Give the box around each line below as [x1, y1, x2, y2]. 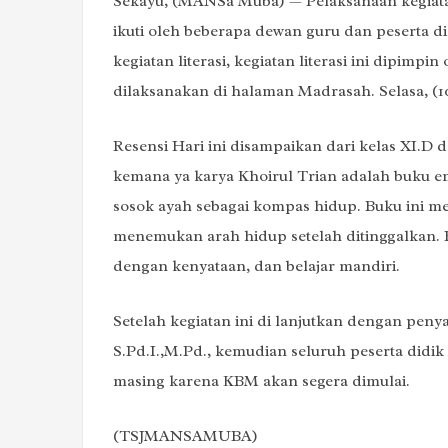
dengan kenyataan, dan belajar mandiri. [113, 255, 400, 276]
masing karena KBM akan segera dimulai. [113, 370, 410, 391]
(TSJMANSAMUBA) [113, 425, 258, 446]
